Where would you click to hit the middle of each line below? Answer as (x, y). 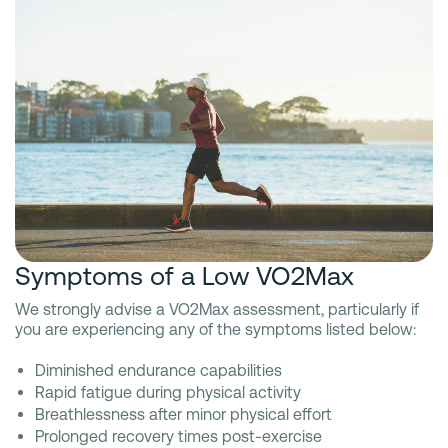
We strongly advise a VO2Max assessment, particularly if (217, 309)
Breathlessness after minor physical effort (183, 414)
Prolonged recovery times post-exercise (178, 436)
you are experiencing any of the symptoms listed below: (217, 329)
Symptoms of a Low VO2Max (184, 275)
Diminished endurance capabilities (158, 370)
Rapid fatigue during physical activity (168, 392)
